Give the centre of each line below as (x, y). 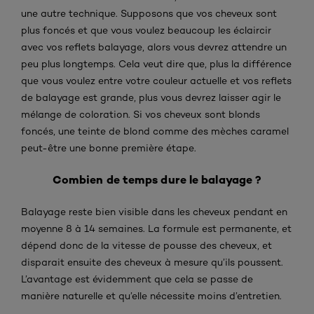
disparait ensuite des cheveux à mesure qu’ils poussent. (152, 262)
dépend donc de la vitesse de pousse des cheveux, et (146, 245)
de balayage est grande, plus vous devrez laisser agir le (151, 97)
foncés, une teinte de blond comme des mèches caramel (155, 131)
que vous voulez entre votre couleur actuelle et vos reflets (156, 80)
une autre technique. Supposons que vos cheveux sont (149, 13)
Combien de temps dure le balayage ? (157, 179)
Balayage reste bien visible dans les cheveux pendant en (154, 211)
